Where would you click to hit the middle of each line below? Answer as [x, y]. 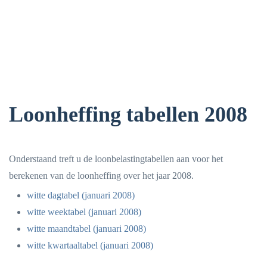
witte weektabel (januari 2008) [84, 212]
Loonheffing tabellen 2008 [128, 114]
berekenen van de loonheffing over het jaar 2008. [101, 176]
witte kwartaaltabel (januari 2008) [90, 245]
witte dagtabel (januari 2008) [81, 195]
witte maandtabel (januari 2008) [86, 229]
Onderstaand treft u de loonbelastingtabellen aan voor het [116, 159]
